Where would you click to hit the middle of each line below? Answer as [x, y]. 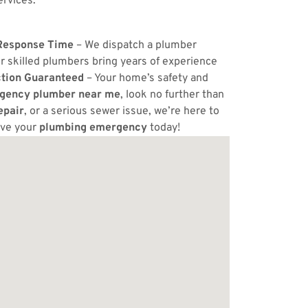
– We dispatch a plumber [135, 45]
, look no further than [172, 95]
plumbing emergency [93, 128]
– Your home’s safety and [146, 78]
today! [164, 128]
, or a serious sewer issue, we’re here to [122, 111]
